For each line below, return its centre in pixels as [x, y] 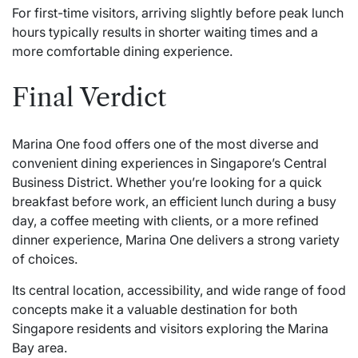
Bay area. [40, 347]
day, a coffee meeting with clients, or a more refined [165, 220]
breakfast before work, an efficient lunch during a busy [174, 201]
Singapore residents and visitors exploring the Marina [170, 328]
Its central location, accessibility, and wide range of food [179, 290]
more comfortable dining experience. [122, 52]
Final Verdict [89, 97]
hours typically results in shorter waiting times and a [165, 32]
